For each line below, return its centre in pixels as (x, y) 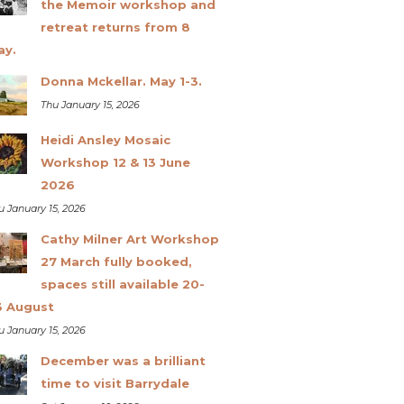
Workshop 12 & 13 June (115, 162)
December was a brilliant (123, 360)
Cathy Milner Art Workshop (129, 239)
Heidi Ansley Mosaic (105, 139)
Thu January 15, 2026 (90, 104)
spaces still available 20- (122, 284)
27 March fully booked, (116, 261)
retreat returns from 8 (115, 27)
